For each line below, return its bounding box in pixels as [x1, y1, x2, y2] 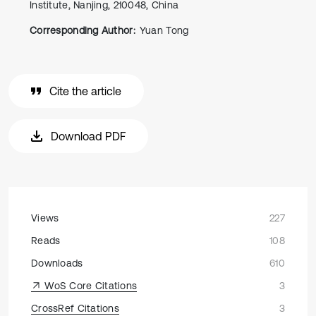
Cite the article [49, 85, 121, 97]
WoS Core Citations [42, 280, 138, 291]
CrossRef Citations [31, 303, 120, 314]
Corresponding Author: [30, 25, 135, 36]
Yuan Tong [139, 25, 189, 36]
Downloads [31, 257, 83, 269]
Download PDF [51, 130, 126, 142]
